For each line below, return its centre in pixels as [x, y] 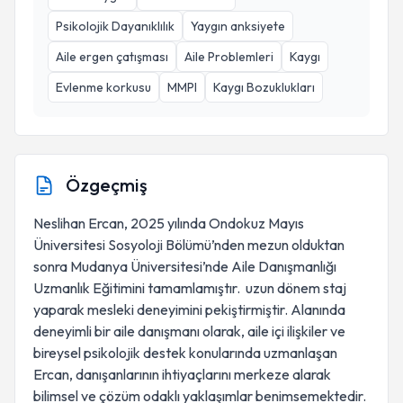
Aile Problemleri [229, 57]
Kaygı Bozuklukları [264, 87]
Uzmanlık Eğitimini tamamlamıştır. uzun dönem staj [190, 288]
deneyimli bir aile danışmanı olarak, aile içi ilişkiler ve [189, 331]
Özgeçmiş [107, 185]
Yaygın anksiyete [238, 26]
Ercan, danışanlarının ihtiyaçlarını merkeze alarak [182, 374]
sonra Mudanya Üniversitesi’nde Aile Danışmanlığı [185, 266]
